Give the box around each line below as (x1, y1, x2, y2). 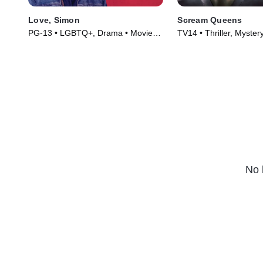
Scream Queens (177, 15, 242, 25)
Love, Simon (28, 15, 80, 25)
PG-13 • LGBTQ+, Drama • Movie (28, 28, 153, 38)
